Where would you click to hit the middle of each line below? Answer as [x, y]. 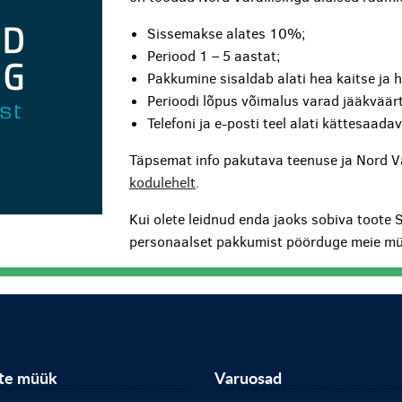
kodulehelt [163, 183]
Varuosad [248, 378]
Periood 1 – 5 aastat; [214, 57]
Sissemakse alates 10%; [227, 34]
